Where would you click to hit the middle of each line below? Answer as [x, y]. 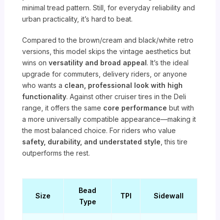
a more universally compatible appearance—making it [109, 119]
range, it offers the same [63, 108]
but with [181, 108]
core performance [135, 108]
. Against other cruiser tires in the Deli [126, 97]
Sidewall [169, 196]
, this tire [174, 142]
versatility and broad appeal [98, 63]
